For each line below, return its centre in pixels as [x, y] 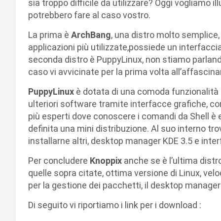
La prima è [50, 35]
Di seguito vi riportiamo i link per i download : [115, 205]
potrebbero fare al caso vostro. [89, 15]
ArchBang [91, 35]
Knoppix [107, 161]
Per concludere [59, 161]
